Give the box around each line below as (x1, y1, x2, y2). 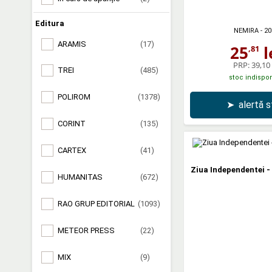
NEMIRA (234, 26, 259, 35)
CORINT (58, 119, 86, 129)
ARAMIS (58, 39, 86, 49)
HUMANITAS (58, 172, 103, 182)
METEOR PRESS (58, 225, 115, 235)
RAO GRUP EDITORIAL (58, 199, 135, 208)
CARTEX (58, 146, 86, 155)
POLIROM (58, 92, 90, 102)
